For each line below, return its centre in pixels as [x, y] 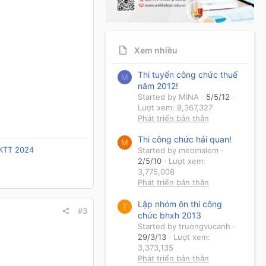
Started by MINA [168, 96]
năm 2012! [158, 85]
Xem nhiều [156, 50]
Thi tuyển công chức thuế [188, 74]
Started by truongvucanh [184, 226]
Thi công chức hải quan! [185, 140]
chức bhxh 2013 [170, 215]
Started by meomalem [178, 151]
